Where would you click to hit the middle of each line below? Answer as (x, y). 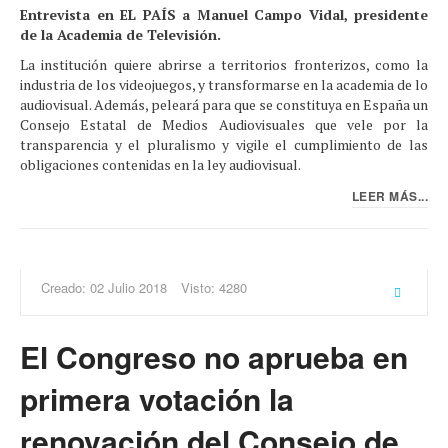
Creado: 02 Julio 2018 (104, 288)
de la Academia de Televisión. (120, 34)
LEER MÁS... (389, 196)
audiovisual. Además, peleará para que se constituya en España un (224, 104)
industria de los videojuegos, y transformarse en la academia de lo (224, 84)
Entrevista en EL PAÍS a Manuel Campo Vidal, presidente (224, 14)
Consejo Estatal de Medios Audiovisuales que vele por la (224, 124)
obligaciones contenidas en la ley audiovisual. (160, 164)
